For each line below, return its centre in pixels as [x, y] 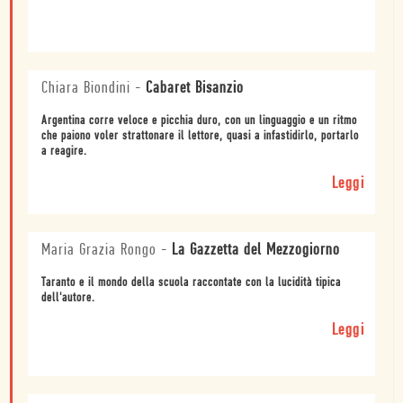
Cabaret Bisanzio [195, 89]
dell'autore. [68, 299]
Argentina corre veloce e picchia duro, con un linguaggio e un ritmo [199, 121]
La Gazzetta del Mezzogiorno [256, 251]
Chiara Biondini [86, 89]
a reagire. [64, 152]
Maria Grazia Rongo [99, 251]
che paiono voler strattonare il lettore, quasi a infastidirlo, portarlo [200, 137]
